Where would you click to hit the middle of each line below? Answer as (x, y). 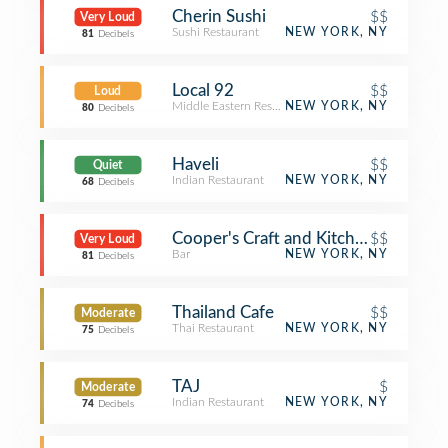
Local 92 (203, 90)
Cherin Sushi (219, 16)
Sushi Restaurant (215, 32)
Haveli (195, 164)
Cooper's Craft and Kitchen (273, 238)
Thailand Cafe (223, 312)
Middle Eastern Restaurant (241, 106)
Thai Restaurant (213, 328)
